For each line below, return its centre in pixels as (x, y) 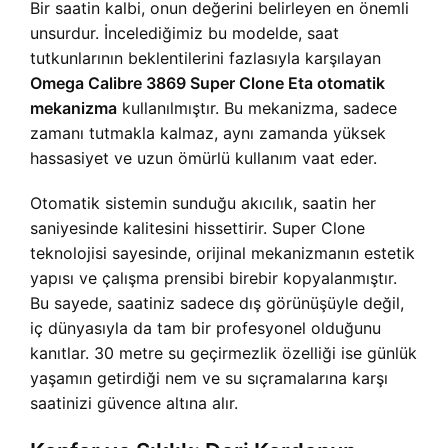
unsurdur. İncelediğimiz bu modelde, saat (184, 33)
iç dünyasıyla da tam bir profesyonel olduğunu (205, 328)
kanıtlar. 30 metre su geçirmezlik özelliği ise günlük (223, 353)
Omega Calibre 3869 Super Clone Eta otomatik (207, 83)
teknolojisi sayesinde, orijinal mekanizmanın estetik (222, 253)
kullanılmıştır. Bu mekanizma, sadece (257, 108)
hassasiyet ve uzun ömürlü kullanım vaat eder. (203, 158)
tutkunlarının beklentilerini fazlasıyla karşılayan (205, 58)
